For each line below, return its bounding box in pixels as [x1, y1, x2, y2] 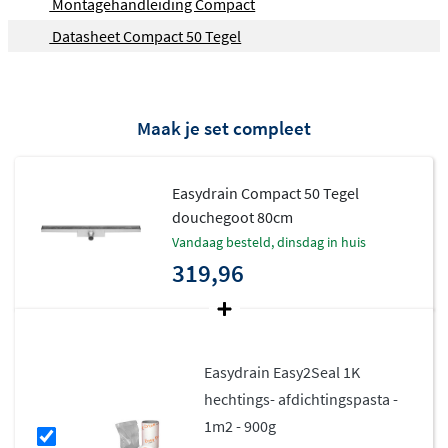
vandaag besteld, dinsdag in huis [179, 232, 367, 251]
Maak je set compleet [137, 115, 311, 140]
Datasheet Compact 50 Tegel [49, 25, 242, 46]
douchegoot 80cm [172, 206, 294, 227]
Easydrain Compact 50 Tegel [172, 182, 360, 203]
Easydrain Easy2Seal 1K [204, 361, 361, 382]
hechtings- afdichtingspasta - [204, 388, 399, 409]
